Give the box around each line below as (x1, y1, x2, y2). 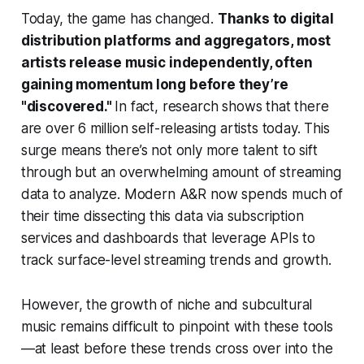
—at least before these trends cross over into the (20, 340, 333, 357)
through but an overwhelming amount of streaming (20, 163, 341, 180)
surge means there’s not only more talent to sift (20, 141, 318, 158)
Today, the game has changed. (20, 10, 218, 27)
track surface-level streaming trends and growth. (20, 251, 331, 268)
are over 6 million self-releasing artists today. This (20, 119, 330, 136)
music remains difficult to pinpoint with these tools (20, 318, 333, 335)
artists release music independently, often (20, 54, 313, 71)
